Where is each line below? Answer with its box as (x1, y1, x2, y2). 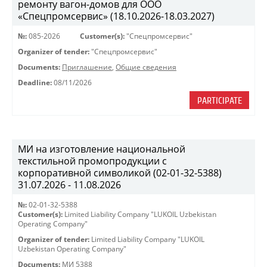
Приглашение (62, 63, 112, 72)
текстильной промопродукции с (18, 154, 167, 167)
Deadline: (18, 78, 52, 87)
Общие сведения (116, 63, 176, 72)
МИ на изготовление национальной (18, 142, 185, 156)
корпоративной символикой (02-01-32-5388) (18, 166, 222, 179)
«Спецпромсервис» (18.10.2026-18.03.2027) (18, 10, 215, 23)
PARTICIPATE (197, 95, 242, 106)
